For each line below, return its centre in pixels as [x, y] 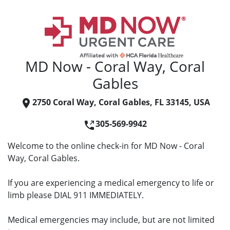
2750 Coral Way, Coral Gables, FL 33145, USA [121, 102]
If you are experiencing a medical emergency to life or [111, 183]
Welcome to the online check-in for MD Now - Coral [106, 146]
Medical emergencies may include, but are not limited [111, 219]
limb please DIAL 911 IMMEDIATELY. [76, 195]
